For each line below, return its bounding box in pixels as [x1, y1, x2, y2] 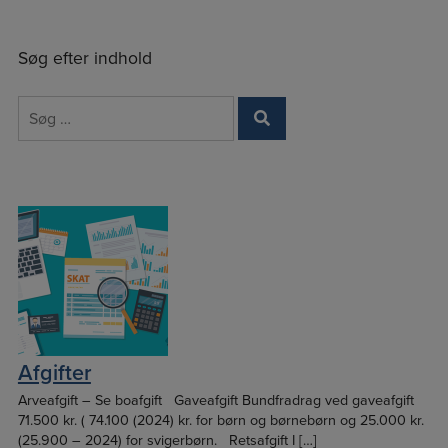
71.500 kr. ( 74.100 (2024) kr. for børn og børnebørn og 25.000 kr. [17, 412, 424, 430]
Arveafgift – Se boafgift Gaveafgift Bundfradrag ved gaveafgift [17, 392, 414, 410]
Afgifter [17, 360, 91, 387]
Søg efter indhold [17, 48, 152, 69]
